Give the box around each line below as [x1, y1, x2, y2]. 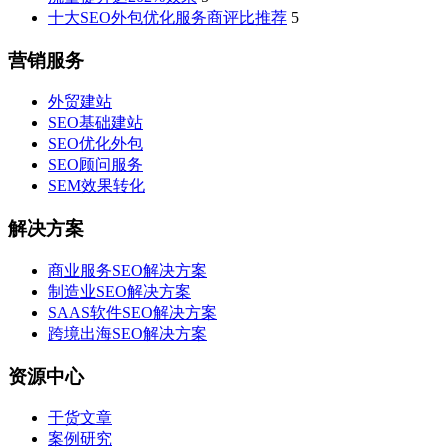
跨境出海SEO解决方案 [48, 324, 207, 342]
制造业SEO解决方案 [48, 282, 191, 300]
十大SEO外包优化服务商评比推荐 [48, 9, 287, 26]
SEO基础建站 [48, 114, 143, 132]
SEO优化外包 [48, 135, 143, 153]
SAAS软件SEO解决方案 [48, 303, 217, 321]
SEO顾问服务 [48, 156, 143, 174]
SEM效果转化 [48, 177, 145, 195]
